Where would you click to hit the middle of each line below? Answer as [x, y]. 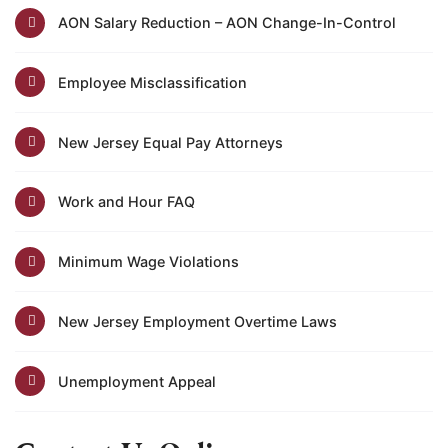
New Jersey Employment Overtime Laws [197, 321]
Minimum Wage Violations [148, 262]
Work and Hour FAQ [126, 202]
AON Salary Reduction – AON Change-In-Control [226, 23]
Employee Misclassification [152, 82]
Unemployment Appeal [136, 381]
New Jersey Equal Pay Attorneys [170, 142]
